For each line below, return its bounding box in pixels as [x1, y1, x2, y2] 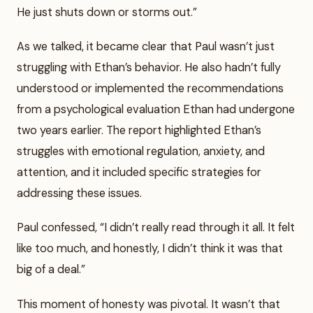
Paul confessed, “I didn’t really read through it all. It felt [17, 220, 295, 235]
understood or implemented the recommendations [17, 81, 284, 96]
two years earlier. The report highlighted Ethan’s [17, 123, 261, 138]
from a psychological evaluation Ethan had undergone [17, 102, 295, 117]
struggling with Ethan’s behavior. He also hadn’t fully [17, 60, 281, 75]
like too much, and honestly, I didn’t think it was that [17, 241, 283, 256]
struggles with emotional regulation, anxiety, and [17, 144, 265, 159]
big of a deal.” [17, 262, 85, 277]
